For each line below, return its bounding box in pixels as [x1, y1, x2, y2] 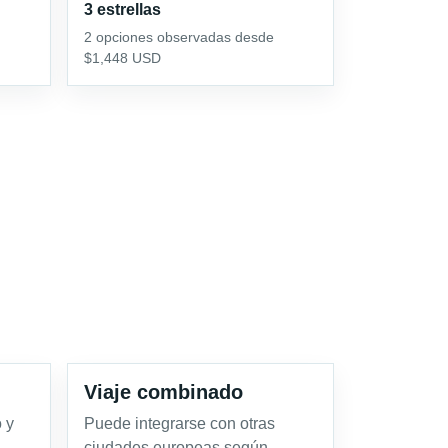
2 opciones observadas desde [84, 28, 274, 45]
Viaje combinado [84, 380, 243, 403]
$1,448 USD [84, 49, 161, 66]
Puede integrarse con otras [84, 414, 275, 432]
